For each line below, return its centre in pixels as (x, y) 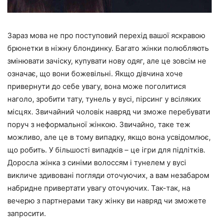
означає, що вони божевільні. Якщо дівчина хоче (95, 73)
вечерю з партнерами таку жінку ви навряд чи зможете (107, 200)
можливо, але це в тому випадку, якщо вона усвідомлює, (109, 137)
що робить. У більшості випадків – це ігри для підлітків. (106, 150)
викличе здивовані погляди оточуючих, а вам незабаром (108, 175)
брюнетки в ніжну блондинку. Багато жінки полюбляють (108, 48)
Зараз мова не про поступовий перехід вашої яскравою (106, 35)
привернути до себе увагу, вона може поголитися (97, 86)
